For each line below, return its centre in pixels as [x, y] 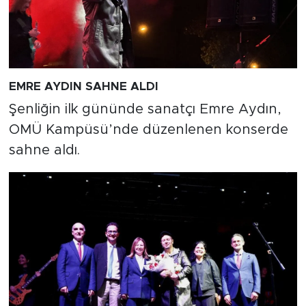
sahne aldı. [44, 151]
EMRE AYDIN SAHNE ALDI [83, 86]
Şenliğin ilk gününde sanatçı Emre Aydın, [145, 110]
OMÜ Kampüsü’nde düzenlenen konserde [148, 130]
